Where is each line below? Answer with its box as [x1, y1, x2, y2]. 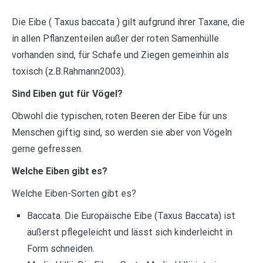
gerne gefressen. [12, 143, 83, 155]
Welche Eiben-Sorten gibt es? [12, 188, 136, 200]
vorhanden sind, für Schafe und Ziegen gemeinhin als [12, 49, 229, 61]
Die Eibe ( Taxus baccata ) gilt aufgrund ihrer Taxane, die [12, 16, 245, 28]
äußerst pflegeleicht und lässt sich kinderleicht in [26, 227, 232, 238]
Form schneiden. [26, 243, 95, 255]
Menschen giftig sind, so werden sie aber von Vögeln [12, 127, 232, 139]
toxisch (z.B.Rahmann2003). [12, 66, 126, 77]
